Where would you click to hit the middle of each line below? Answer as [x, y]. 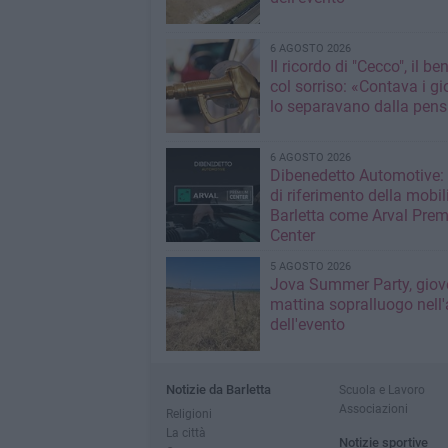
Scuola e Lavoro [381, 389]
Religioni [188, 413]
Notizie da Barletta [218, 389]
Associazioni [373, 408]
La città [185, 432]
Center [292, 235]
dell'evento [307, 324]
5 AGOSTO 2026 [310, 266]
